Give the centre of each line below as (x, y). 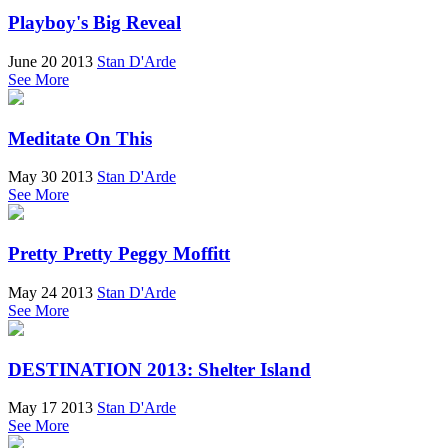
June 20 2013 (50, 61)
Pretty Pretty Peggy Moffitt (119, 254)
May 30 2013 (50, 177)
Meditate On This (80, 138)
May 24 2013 (50, 292)
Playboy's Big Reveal (94, 23)
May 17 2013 (50, 408)
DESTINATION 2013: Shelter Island (159, 369)
